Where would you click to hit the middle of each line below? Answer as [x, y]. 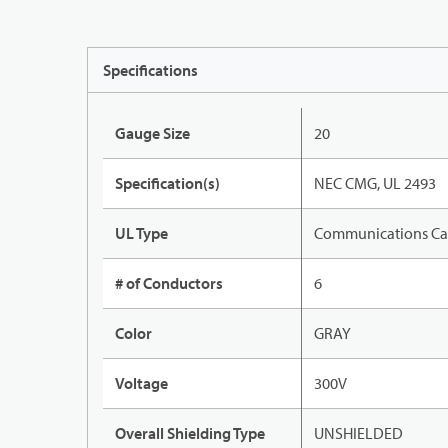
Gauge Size [152, 133]
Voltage [141, 383]
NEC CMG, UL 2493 [375, 183]
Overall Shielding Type [190, 433]
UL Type [141, 233]
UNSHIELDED [358, 433]
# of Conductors [169, 283]
